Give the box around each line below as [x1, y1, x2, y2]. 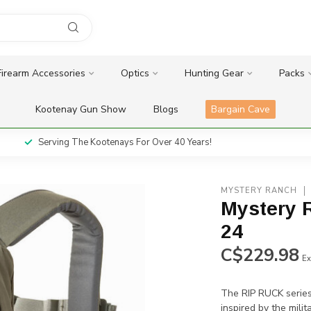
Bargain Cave [211, 103, 270, 116]
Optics [120, 67, 149, 80]
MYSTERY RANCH [221, 185, 298, 196]
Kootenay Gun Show [35, 103, 126, 116]
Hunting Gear [184, 67, 244, 80]
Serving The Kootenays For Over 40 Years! [37, 136, 212, 149]
